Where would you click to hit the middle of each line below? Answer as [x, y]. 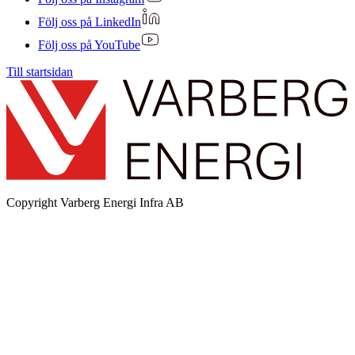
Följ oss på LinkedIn [90, 22]
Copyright [33, 202]
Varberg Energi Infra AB [122, 202]
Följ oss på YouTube [89, 45]
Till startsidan [40, 72]
